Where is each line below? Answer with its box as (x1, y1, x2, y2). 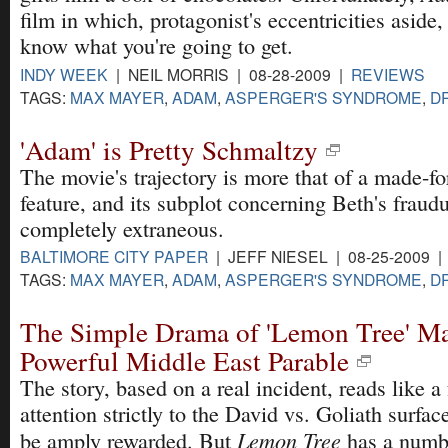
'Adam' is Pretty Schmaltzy (20, 130, 318, 168)
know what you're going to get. (20, 31, 293, 61)
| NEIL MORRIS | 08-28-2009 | (108, 62, 351, 85)
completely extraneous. (20, 213, 224, 243)
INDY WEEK (20, 62, 108, 85)
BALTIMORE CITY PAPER (20, 244, 208, 267)
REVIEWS (351, 62, 425, 85)
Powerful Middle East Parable (20, 342, 349, 380)
